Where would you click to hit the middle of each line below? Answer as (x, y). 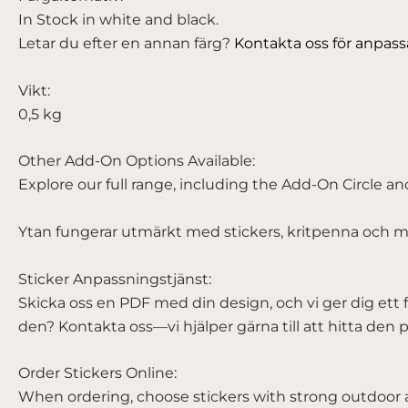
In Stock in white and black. (118, 20)
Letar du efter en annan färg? (126, 44)
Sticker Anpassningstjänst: (115, 279)
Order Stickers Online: (97, 373)
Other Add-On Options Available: (137, 161)
